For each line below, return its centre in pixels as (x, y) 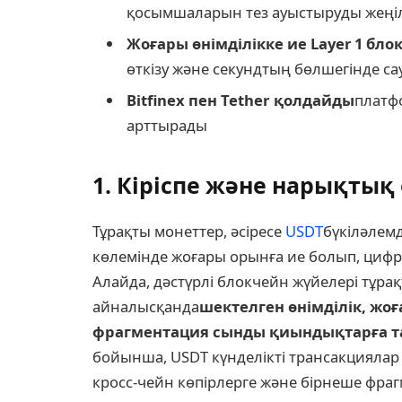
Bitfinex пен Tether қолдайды (240, 100)
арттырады (167, 126)
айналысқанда (146, 306)
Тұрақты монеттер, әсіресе (189, 231)
